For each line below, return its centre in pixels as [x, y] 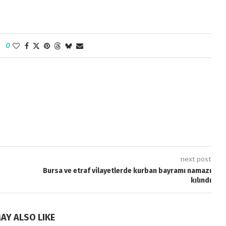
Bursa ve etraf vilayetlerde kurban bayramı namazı [127, 171]
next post [196, 158]
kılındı [201, 180]
